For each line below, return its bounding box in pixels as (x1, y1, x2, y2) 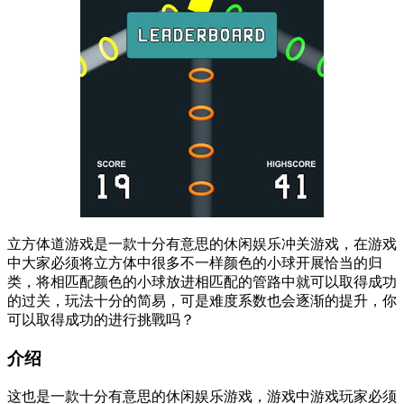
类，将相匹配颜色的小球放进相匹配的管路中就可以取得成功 (7, 274, 397, 290)
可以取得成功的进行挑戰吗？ (7, 312, 195, 328)
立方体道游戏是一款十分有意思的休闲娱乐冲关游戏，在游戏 (7, 236, 397, 252)
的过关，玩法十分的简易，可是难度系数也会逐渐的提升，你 (7, 293, 397, 309)
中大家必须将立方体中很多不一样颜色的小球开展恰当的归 (7, 255, 382, 271)
